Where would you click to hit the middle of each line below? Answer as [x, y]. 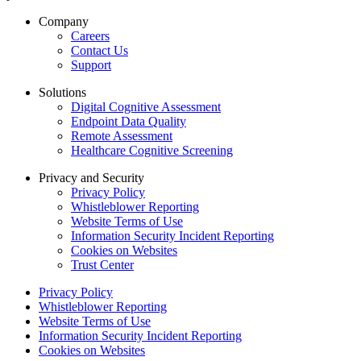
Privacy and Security [91, 177]
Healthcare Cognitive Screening [152, 150]
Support [91, 64]
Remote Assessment [122, 135]
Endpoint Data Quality [129, 121]
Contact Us [100, 50]
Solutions [62, 92]
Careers [90, 35]
